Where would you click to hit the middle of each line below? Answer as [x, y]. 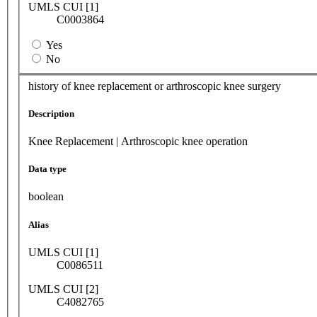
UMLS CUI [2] [63, 289]
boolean [46, 197]
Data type [47, 169]
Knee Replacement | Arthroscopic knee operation [138, 142]
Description [51, 113]
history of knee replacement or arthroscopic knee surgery [155, 86]
